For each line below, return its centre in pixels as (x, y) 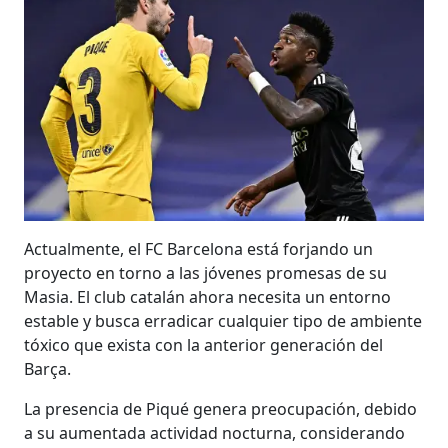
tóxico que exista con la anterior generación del (204, 345)
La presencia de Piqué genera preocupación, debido (221, 409)
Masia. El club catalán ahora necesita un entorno (208, 297)
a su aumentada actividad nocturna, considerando (215, 433)
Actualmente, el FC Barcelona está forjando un (199, 249)
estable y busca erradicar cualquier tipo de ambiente (223, 321)
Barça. (48, 369)
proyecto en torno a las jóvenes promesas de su (206, 273)
